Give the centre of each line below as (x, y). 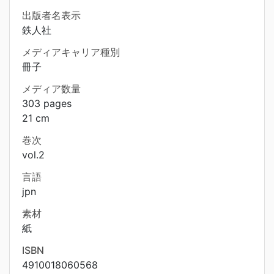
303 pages (47, 103)
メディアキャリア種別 (71, 52)
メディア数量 (51, 89)
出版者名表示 (51, 15)
